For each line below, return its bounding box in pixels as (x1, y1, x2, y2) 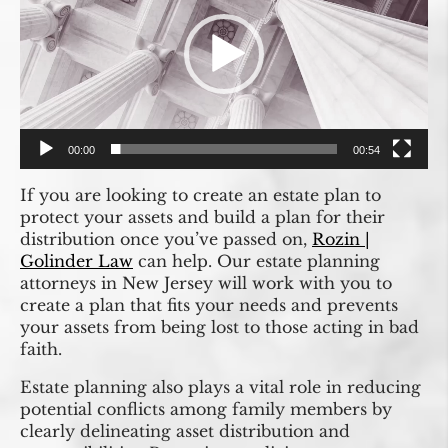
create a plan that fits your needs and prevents (20, 294, 398, 315)
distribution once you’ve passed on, (20, 228, 312, 249)
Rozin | (312, 228, 370, 249)
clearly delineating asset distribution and (20, 420, 350, 441)
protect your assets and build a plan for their (20, 206, 385, 227)
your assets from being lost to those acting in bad (20, 316, 419, 337)
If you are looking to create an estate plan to (20, 184, 381, 205)
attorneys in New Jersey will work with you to (20, 272, 392, 293)
